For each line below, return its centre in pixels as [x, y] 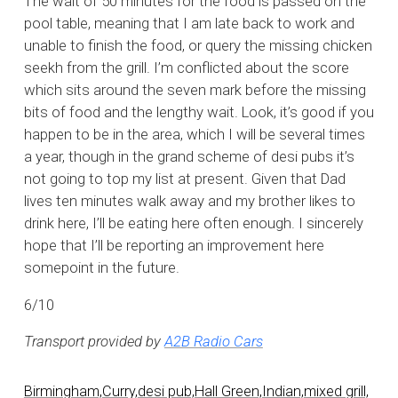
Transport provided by [94, 341]
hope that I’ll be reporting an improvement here [174, 246]
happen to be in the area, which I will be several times [194, 135]
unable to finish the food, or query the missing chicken [198, 46]
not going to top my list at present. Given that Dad [184, 179]
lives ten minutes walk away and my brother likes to [189, 201]
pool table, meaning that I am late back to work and [189, 24]
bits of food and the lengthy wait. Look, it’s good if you [199, 112]
